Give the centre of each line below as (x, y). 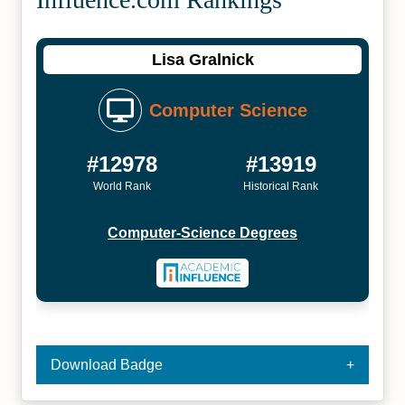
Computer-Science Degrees (202, 233)
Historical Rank (281, 186)
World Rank (122, 186)
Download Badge (107, 365)
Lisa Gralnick (202, 59)
